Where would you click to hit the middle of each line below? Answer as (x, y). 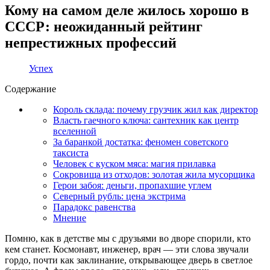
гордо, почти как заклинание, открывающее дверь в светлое (129, 260)
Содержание (30, 89)
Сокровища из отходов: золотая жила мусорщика (154, 174)
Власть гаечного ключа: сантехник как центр (146, 120)
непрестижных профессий (91, 42)
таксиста (71, 152)
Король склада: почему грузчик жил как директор (155, 109)
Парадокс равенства (94, 207)
